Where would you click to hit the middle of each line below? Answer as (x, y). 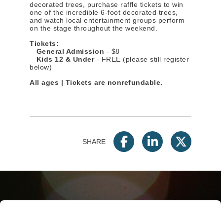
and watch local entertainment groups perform (107, 20)
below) (42, 67)
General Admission (67, 51)
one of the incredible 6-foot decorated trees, (104, 12)
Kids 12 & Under (62, 59)
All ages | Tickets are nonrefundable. (96, 82)
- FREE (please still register (142, 59)
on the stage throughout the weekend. (93, 28)
